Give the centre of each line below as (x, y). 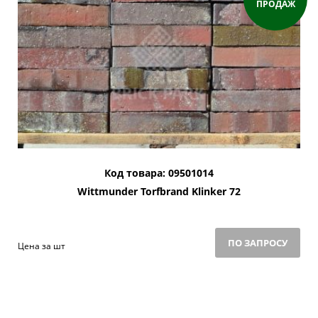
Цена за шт (42, 246)
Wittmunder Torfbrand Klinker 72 (159, 192)
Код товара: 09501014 (159, 173)
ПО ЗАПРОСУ (258, 243)
